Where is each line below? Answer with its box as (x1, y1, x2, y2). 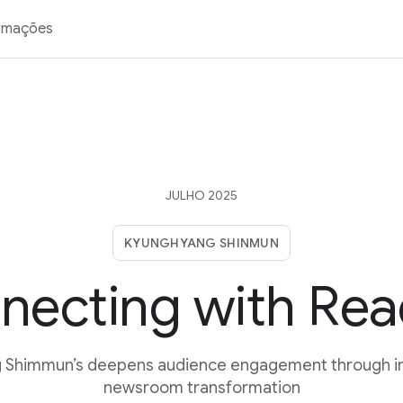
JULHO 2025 (166, 187, 237, 203)
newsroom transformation (103, 378, 300, 398)
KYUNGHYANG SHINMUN (124, 235, 279, 251)
